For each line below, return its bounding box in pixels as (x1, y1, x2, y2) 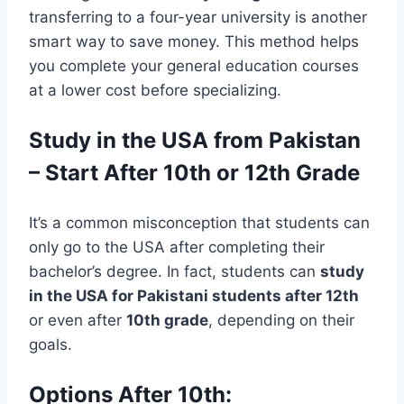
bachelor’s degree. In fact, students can (29, 262, 320, 281)
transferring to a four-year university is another (29, 8, 367, 27)
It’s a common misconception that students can (29, 214, 370, 233)
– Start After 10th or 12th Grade (29, 160, 360, 187)
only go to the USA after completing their (29, 238, 325, 257)
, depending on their (208, 311, 354, 330)
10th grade (126, 311, 208, 330)
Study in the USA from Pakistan (29, 127, 361, 154)
